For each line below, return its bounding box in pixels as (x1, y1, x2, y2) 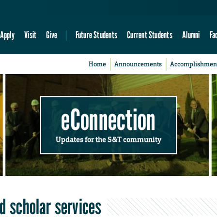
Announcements (114, 60, 162, 69)
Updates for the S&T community (56, 134, 161, 144)
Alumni (182, 29, 200, 41)
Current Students (127, 29, 172, 41)
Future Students (75, 29, 117, 41)
